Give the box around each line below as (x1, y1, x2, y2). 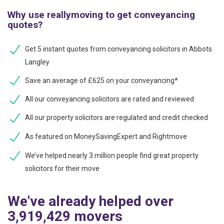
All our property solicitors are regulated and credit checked (25, 113, 208, 122)
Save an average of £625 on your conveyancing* (25, 76, 178, 84)
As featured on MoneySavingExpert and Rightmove (25, 132, 187, 140)
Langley (25, 57, 49, 66)
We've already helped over (7, 192, 173, 209)
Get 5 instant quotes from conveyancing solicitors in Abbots (25, 44, 212, 53)
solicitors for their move (25, 164, 99, 172)
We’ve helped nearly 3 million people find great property (25, 151, 198, 159)
